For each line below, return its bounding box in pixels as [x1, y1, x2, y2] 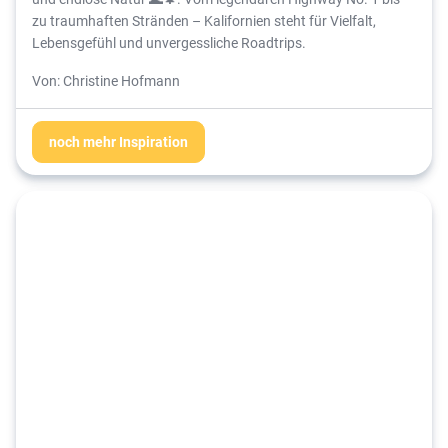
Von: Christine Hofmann [32, 71, 183, 91]
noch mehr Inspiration [49, 132, 188, 152]
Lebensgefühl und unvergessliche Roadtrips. [32, 33, 306, 53]
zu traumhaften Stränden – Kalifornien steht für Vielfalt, [32, 11, 376, 31]
